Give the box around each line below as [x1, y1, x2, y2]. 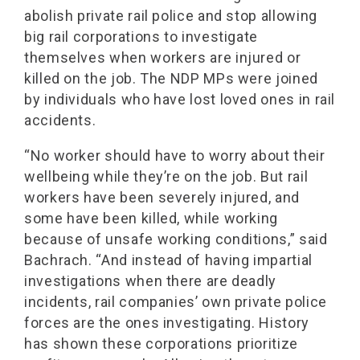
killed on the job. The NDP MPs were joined [24, 70, 318, 87]
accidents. [24, 112, 96, 129]
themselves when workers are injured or [24, 49, 301, 66]
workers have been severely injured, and [24, 189, 300, 206]
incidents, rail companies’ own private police [24, 293, 327, 310]
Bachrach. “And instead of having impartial [24, 252, 313, 268]
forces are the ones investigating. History [24, 314, 309, 331]
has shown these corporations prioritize [24, 335, 298, 352]
